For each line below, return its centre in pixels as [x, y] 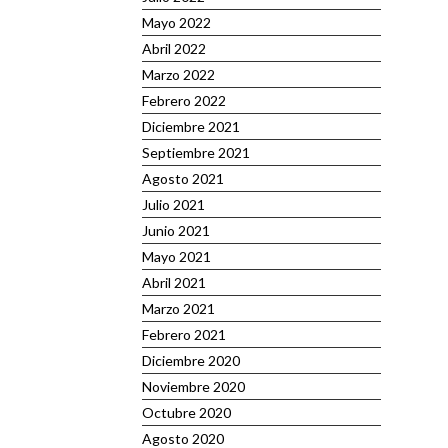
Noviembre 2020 [193, 386]
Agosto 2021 [183, 178]
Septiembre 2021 [196, 152]
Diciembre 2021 [191, 126]
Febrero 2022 [184, 100]
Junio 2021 [176, 230]
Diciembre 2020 [191, 360]
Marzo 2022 [178, 74]
